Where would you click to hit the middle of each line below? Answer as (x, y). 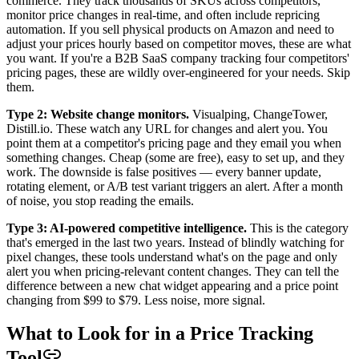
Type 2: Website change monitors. (98, 114)
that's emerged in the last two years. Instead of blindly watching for (175, 242)
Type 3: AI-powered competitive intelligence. (127, 228)
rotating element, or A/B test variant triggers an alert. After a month (175, 186)
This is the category (298, 228)
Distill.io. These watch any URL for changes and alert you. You (167, 128)
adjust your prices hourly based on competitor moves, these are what (179, 43)
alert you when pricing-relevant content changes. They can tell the (173, 271)
